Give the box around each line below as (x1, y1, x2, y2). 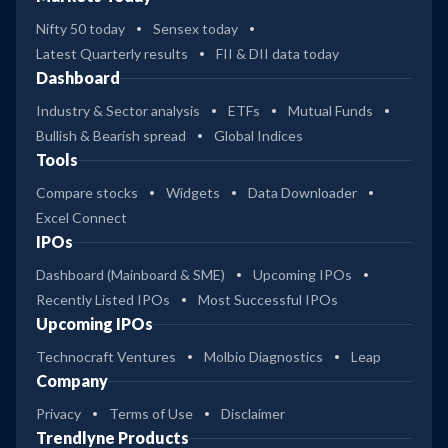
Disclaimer (221, 405, 285, 423)
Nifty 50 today (36, 20, 125, 38)
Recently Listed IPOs (36, 291, 170, 309)
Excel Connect (36, 209, 127, 227)
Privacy (36, 405, 81, 423)
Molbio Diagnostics (204, 348, 323, 366)
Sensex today (153, 20, 238, 38)
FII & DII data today (216, 45, 339, 63)
